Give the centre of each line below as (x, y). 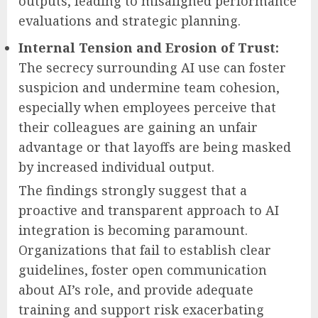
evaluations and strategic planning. (130, 20)
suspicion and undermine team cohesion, (149, 87)
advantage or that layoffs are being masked (155, 147)
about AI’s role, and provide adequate (136, 289)
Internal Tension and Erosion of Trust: (149, 47)
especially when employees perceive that (147, 107)
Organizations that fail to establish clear (145, 250)
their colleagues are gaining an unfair (138, 127)
